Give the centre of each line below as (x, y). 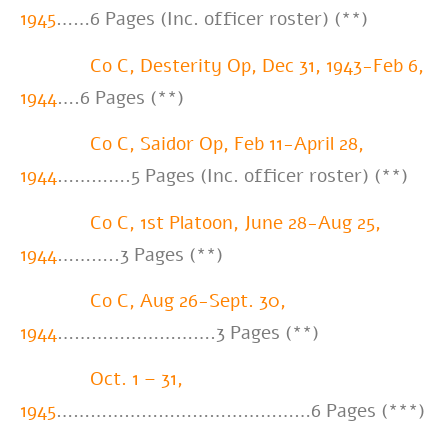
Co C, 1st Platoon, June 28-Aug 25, (235, 222)
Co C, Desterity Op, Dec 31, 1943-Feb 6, (257, 65)
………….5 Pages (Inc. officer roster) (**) (232, 176)
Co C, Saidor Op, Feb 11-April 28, (227, 144)
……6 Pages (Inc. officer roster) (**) (212, 19)
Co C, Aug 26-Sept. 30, (188, 300)
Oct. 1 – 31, (136, 379)
